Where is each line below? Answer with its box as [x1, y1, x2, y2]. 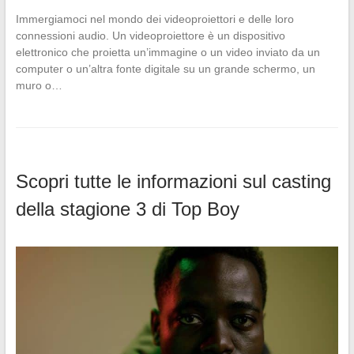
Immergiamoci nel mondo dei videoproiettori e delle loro [15, 12, 294, 25]
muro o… [15, 78, 62, 92]
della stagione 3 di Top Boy [15, 198, 239, 220]
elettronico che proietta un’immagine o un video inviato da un [15, 45, 320, 58]
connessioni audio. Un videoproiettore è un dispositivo [15, 28, 285, 42]
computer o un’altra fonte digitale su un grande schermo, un [15, 62, 315, 75]
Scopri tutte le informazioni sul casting [15, 170, 331, 192]
